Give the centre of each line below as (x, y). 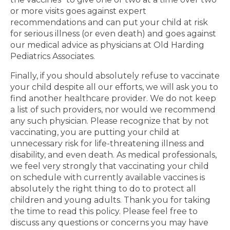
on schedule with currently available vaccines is (108, 178)
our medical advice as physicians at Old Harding (107, 45)
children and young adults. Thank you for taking (110, 200)
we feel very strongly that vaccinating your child (110, 166)
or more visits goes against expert (78, 11)
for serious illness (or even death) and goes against (113, 34)
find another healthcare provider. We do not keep (113, 99)
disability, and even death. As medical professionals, (113, 155)
